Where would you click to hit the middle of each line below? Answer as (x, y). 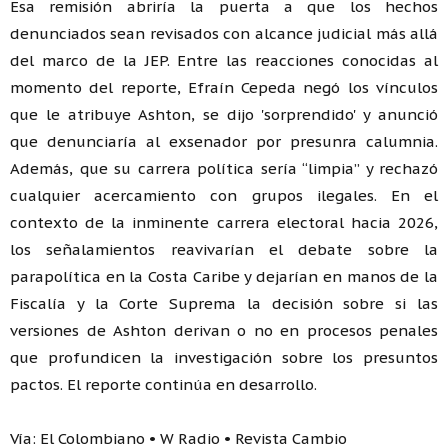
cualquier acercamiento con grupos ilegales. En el (224, 195)
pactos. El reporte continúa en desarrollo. (163, 384)
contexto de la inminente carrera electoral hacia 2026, (224, 222)
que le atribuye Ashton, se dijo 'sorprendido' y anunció (224, 114)
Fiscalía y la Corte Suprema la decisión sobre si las (224, 303)
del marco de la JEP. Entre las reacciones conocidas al (224, 60)
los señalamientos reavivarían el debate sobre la (224, 249)
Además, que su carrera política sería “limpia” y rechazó (224, 168)
